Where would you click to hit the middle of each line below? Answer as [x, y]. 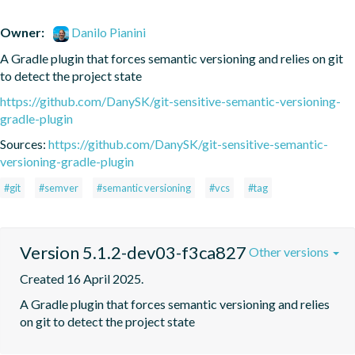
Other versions [290, 251]
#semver [59, 187]
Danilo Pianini [108, 32]
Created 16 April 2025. [82, 278]
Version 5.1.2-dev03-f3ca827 [133, 252]
